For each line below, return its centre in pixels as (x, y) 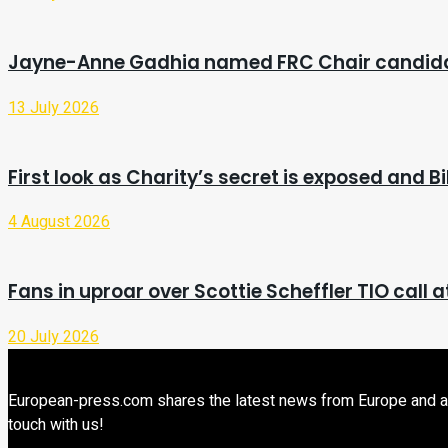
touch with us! (56, 424)
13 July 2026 (53, 107)
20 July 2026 (53, 336)
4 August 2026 (59, 222)
